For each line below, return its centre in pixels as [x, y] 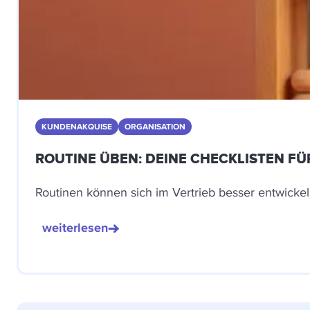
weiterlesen [75, 228]
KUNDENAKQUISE [77, 127]
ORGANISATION [155, 127]
